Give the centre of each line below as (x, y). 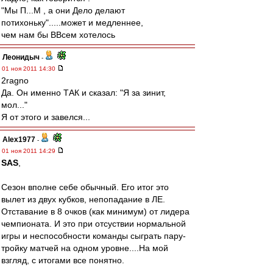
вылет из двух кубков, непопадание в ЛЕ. (83, 199)
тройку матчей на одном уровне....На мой (85, 248)
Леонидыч (21, 57)
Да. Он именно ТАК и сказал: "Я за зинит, (83, 93)
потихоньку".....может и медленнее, (72, 23)
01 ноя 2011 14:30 (30, 69)
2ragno (15, 80)
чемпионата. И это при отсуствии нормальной (94, 224)
